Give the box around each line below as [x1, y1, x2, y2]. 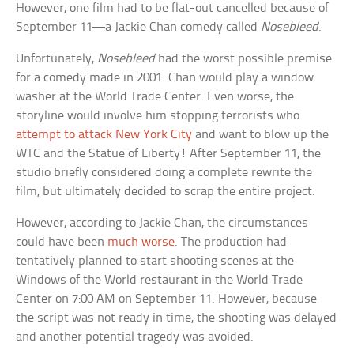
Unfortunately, [16, 52, 98, 66]
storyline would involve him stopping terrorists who [16, 109, 300, 123]
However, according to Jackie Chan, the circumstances [16, 217, 309, 231]
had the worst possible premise [155, 52, 333, 66]
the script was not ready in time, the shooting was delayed [16, 311, 337, 326]
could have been [16, 235, 108, 250]
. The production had [175, 235, 288, 250]
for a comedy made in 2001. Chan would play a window [16, 71, 314, 85]
